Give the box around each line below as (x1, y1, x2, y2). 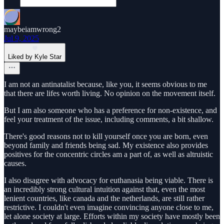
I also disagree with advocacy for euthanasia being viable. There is (4, 175, 213, 184)
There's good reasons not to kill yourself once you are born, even (4, 131, 208, 140)
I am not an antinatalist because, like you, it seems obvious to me (4, 79, 207, 88)
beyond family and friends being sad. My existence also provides (4, 140, 208, 149)
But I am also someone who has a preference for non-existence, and (4, 105, 217, 114)
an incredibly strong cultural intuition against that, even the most (4, 184, 205, 193)
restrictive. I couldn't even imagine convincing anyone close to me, (4, 202, 213, 211)
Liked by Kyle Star (8, 52, 61, 60)
